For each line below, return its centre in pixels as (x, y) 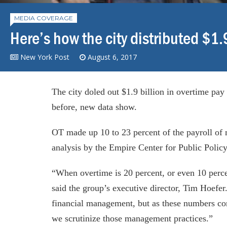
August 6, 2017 (112, 57)
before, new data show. (94, 107)
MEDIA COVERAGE (44, 18)
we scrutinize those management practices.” (132, 218)
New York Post (45, 57)
